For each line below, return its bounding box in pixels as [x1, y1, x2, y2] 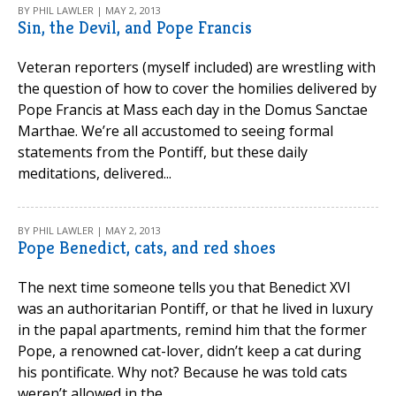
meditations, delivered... [18, 164, 171, 183]
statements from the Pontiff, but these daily [18, 142, 308, 162]
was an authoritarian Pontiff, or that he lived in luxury [18, 299, 373, 318]
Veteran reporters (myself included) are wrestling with [18, 57, 376, 77]
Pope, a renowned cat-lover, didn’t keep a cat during [18, 341, 362, 361]
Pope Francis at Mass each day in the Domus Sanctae [18, 100, 368, 119]
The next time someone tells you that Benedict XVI [18, 278, 351, 297]
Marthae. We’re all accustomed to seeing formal [18, 121, 333, 141]
